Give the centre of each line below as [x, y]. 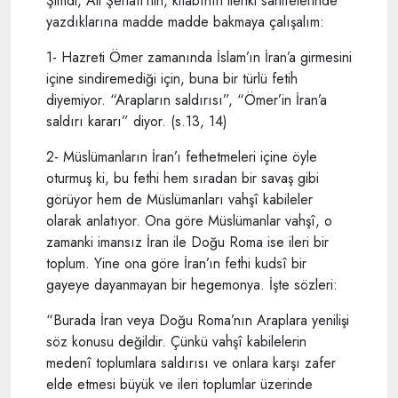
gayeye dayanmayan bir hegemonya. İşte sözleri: [192, 284]
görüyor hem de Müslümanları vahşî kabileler [179, 199]
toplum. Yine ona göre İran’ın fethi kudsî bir [176, 263]
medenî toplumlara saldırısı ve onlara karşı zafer [191, 362]
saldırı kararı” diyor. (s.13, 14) [137, 121]
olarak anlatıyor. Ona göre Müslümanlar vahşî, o [189, 220]
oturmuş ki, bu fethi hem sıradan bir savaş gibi [183, 178]
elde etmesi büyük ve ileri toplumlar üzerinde [179, 384]
